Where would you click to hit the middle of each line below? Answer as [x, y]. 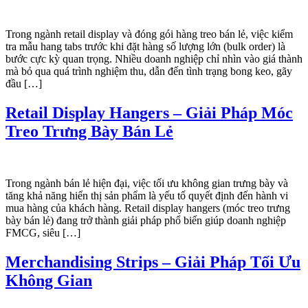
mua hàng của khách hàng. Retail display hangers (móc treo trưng [148, 208]
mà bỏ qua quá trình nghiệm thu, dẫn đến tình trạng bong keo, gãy [149, 71]
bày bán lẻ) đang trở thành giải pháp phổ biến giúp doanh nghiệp [146, 221]
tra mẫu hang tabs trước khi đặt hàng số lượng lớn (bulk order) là [145, 46]
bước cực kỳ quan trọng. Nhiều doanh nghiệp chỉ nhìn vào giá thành [154, 58]
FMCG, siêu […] [43, 233]
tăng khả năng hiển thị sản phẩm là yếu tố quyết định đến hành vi [147, 196]
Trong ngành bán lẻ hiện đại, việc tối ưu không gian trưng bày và [147, 184]
